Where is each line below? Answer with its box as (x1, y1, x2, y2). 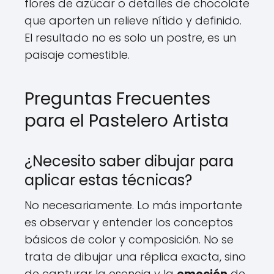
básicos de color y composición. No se (24, 232, 234, 248)
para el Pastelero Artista (24, 109, 229, 133)
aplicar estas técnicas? (24, 170, 192, 191)
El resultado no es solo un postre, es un (24, 30, 236, 46)
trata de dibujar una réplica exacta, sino (24, 249, 246, 265)
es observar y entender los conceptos (24, 215, 233, 231)
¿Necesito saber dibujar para (24, 151, 234, 172)
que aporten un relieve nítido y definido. (24, 13, 242, 29)
